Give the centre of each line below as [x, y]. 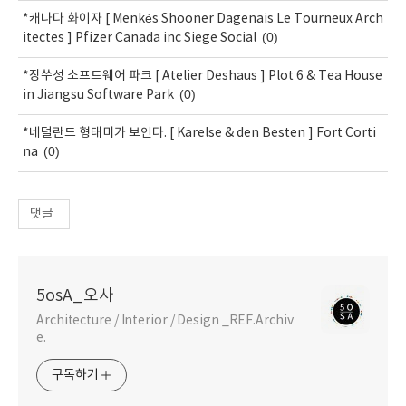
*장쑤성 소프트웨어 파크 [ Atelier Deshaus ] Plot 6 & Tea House [203, 76]
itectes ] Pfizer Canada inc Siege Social [140, 38]
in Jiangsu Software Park [98, 95]
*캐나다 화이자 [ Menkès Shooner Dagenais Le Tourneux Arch [203, 19]
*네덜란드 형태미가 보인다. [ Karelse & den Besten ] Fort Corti [199, 133]
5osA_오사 [75, 295]
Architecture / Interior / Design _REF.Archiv [165, 320]
